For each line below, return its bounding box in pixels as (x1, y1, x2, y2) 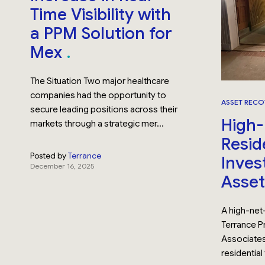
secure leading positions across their (30, 104, 178, 115)
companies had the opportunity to (30, 90, 167, 101)
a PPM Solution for (30, 23, 173, 44)
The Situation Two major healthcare (30, 76, 170, 86)
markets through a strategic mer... (30, 118, 164, 129)
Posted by (30, 150, 67, 161)
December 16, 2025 (30, 161, 95, 170)
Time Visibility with (30, 4, 172, 25)
